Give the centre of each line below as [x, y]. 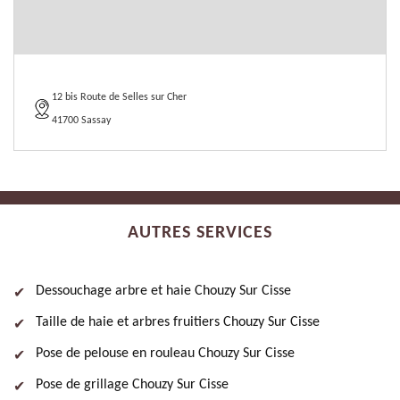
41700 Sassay [81, 121]
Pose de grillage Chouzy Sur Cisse [132, 385]
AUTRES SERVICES [200, 233]
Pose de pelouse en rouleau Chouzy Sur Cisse [165, 354]
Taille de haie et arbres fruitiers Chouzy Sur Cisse [178, 322]
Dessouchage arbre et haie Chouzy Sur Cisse [163, 291]
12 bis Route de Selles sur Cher [119, 97]
